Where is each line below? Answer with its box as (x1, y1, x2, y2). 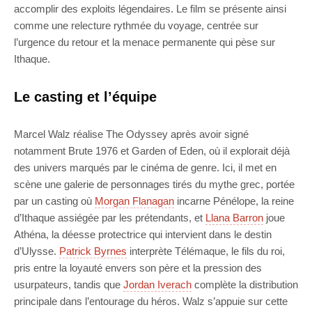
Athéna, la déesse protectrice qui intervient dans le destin (14, 228, 272, 240)
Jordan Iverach (123, 278, 192, 290)
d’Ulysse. (14, 244, 59, 257)
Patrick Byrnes (59, 244, 127, 257)
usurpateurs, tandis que (14, 278, 123, 290)
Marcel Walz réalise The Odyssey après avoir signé (14, 127, 249, 140)
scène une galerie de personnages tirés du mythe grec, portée (14, 178, 295, 190)
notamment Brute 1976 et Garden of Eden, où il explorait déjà (14, 144, 290, 157)
